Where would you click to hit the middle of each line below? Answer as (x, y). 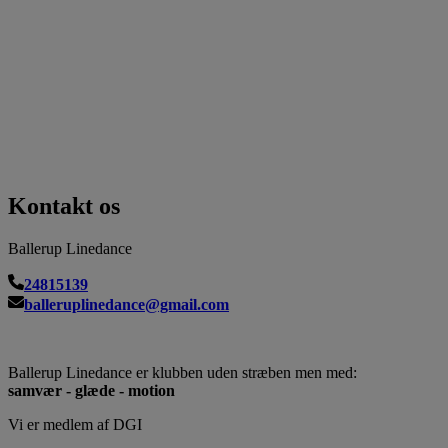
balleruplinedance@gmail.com (126, 304)
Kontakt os (64, 206)
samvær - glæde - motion (91, 390)
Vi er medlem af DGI (75, 424)
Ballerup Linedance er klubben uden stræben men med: (182, 372)
